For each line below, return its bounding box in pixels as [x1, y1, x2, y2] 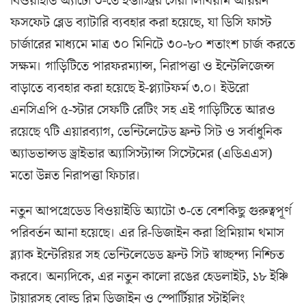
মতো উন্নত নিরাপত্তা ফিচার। [10, 166, 141, 186]
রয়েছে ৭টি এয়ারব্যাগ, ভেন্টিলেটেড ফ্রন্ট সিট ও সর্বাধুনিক [10, 122, 282, 142]
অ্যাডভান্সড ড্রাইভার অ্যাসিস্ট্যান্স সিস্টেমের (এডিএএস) [10, 144, 273, 164]
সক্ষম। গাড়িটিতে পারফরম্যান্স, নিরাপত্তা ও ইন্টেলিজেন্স [10, 57, 275, 76]
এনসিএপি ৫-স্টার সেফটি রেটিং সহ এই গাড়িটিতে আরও [10, 100, 275, 120]
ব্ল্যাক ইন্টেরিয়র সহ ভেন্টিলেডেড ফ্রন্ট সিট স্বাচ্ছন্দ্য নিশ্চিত [10, 245, 284, 265]
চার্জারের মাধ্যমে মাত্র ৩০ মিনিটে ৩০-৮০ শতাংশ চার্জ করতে [10, 35, 295, 55]
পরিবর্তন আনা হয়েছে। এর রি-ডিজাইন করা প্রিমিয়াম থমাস [10, 223, 284, 243]
